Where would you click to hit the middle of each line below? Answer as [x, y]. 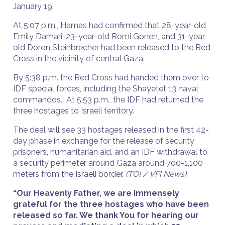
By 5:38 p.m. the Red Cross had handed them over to [111, 78]
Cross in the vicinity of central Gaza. [80, 59]
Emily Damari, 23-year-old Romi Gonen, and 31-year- [110, 36]
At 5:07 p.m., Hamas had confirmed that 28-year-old [109, 25]
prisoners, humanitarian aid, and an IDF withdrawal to [110, 152]
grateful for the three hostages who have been [111, 204]
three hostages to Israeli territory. [76, 111]
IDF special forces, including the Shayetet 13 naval [106, 89]
